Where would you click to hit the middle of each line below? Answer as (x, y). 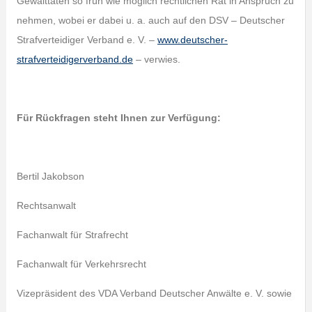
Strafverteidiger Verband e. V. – (87, 40)
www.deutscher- (192, 40)
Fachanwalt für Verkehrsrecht (81, 264)
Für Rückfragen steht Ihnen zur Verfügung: (118, 118)
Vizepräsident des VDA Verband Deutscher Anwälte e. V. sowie (154, 293)
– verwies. (156, 59)
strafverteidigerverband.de (75, 59)
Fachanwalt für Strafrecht (72, 235)
